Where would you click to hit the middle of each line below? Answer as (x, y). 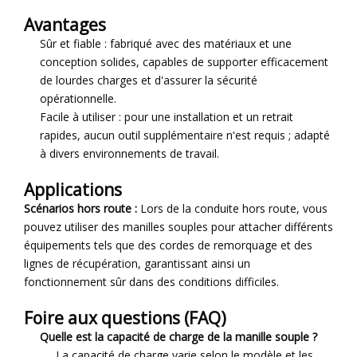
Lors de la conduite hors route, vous (232, 209)
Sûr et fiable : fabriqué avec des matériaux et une (166, 44)
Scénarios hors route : (80, 209)
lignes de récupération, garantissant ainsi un (137, 264)
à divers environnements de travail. (129, 154)
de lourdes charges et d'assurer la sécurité (149, 80)
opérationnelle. (78, 99)
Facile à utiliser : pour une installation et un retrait (167, 117)
